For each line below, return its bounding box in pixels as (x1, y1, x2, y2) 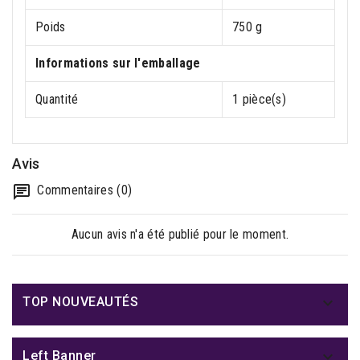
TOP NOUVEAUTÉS (22, 294, 138, 309)
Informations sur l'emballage (35, 55, 201, 71)
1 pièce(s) (232, 92, 286, 107)
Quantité (35, 92, 79, 107)
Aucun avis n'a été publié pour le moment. (71, 227, 289, 242)
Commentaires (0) (34, 182, 133, 198)
